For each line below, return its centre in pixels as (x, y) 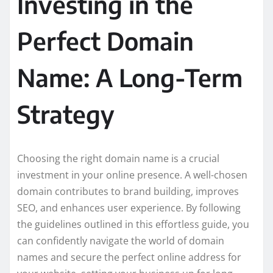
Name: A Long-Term (130, 77)
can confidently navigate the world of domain (121, 240)
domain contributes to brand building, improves (128, 191)
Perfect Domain (105, 41)
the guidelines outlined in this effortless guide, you (133, 224)
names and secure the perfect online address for (129, 257)
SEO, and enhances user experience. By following (129, 207)
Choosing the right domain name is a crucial (118, 158)
